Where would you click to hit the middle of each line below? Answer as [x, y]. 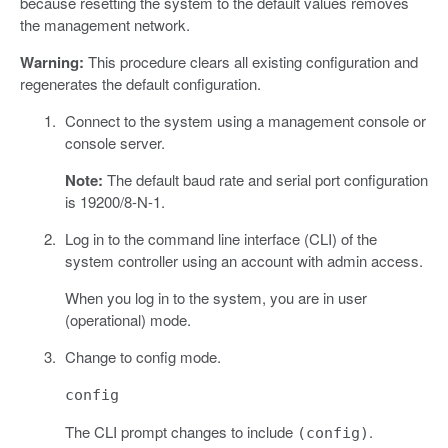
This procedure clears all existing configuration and [251, 62]
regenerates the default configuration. [140, 84]
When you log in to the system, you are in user [215, 298]
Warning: [52, 62]
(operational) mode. [127, 320]
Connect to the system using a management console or [245, 121]
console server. [114, 143]
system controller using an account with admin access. [243, 261]
